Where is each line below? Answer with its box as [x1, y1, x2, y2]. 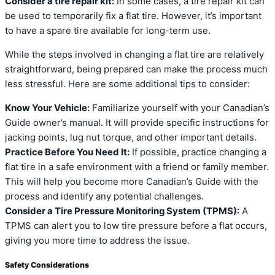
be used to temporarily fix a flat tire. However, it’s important [5, 10, 261, 22]
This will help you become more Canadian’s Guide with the [5, 176, 258, 188]
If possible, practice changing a [130, 147, 266, 158]
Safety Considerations [5, 260, 89, 270]
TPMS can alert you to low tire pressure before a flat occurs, [5, 220, 267, 232]
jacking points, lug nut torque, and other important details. [5, 132, 257, 144]
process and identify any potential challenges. [5, 191, 204, 203]
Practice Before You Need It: [5, 147, 130, 158]
